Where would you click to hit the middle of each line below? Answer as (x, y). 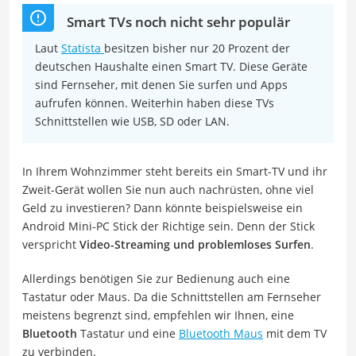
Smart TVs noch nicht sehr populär (178, 21)
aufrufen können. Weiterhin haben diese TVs (155, 103)
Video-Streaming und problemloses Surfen (195, 244)
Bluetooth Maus (221, 333)
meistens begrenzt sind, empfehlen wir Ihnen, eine (158, 315)
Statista (83, 48)
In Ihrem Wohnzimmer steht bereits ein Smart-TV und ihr (175, 171)
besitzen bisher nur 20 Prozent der (197, 48)
